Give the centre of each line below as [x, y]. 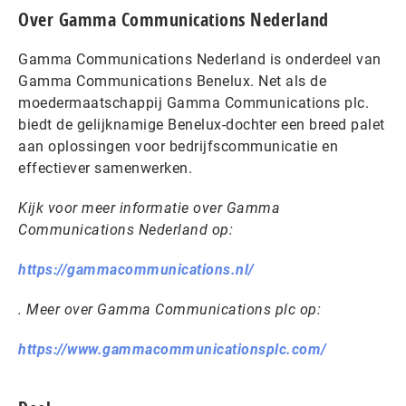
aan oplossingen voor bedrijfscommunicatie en [178, 146]
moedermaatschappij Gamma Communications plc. [193, 102]
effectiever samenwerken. [107, 168]
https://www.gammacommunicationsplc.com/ [173, 349]
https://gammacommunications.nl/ [136, 269]
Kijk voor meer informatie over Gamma [149, 208]
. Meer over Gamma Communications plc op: [172, 309]
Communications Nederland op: [128, 229]
